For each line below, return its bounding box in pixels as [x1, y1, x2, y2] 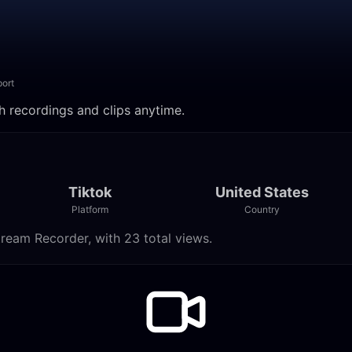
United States [215, 184, 310, 200]
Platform [71, 203, 108, 215]
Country [244, 203, 280, 215]
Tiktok [68, 184, 112, 200]
